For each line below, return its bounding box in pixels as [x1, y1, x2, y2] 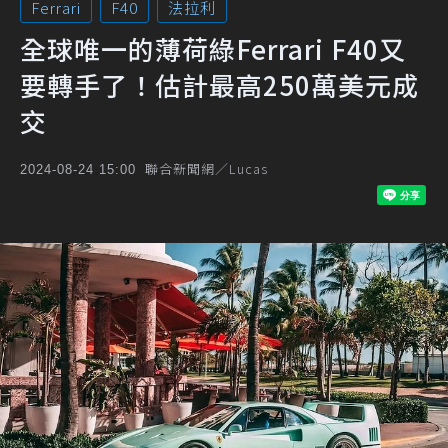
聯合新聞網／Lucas [145, 159, 268, 178]
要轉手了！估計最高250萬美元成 [20, 66, 419, 103]
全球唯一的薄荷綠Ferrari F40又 [20, 30, 406, 67]
